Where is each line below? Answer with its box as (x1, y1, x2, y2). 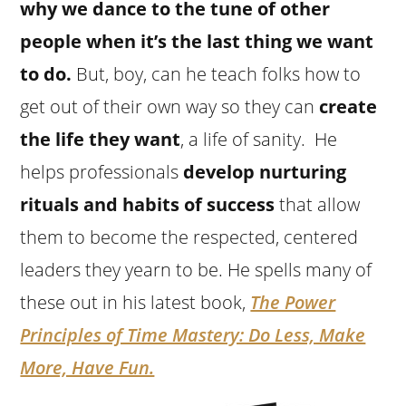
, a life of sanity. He (180, 126, 338, 151)
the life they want (20, 126, 181, 151)
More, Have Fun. (20, 354, 155, 380)
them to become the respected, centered (20, 224, 359, 249)
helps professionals (20, 159, 184, 184)
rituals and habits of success (20, 191, 275, 217)
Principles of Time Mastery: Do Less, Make (20, 322, 366, 347)
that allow (275, 191, 361, 217)
